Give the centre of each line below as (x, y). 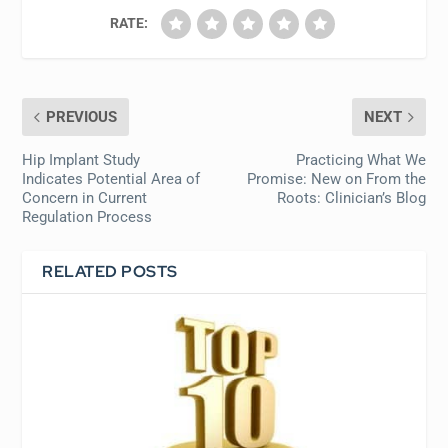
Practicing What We (360, 160)
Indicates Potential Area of (111, 179)
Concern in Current (85, 198)
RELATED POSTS (110, 272)
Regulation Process (87, 217)
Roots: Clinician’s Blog (351, 198)
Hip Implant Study (81, 160)
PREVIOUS (82, 117)
